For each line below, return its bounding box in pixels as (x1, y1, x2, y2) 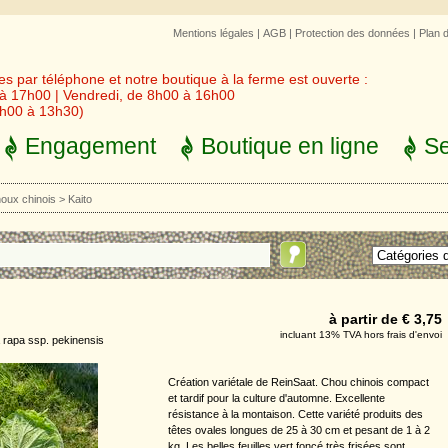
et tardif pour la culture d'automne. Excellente (168, 391, 385, 404)
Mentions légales (173, 27, 254, 39)
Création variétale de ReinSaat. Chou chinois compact (168, 375, 429, 388)
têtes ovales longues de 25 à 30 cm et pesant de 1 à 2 (168, 423, 430, 436)
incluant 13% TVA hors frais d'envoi (280, 329, 442, 340)
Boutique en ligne (201, 133, 379, 159)
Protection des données (295, 27, 410, 39)
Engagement (25, 133, 156, 159)
